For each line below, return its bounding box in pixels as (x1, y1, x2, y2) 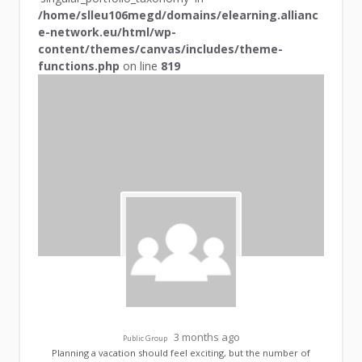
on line (120, 58, 162, 74)
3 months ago (173, 330, 240, 345)
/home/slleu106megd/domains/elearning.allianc (38, 7, 319, 23)
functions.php (38, 58, 120, 74)
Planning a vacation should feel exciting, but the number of (52, 347, 310, 360)
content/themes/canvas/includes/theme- (38, 41, 284, 57)
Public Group (122, 333, 167, 344)
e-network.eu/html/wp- (38, 24, 177, 40)
